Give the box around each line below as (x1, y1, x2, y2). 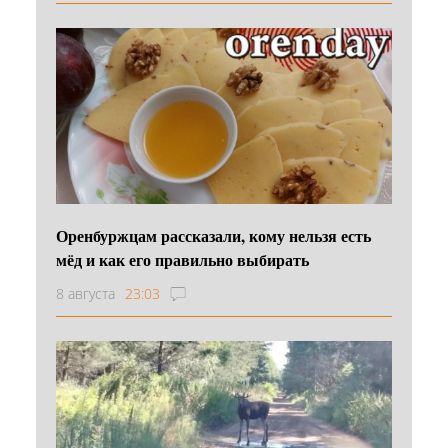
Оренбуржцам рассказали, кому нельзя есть (56, 223, 371, 247)
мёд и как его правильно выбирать (56, 247, 309, 271)
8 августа (56, 283, 115, 303)
